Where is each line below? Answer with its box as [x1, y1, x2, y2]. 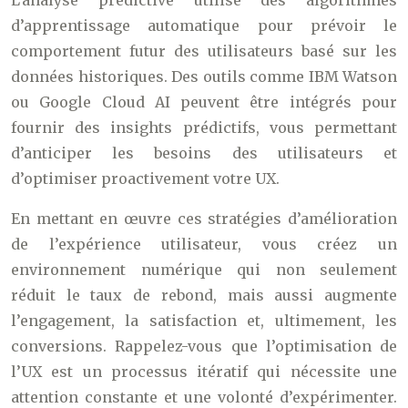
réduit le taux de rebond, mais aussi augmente [11, 286, 397, 305]
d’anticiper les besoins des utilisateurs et [11, 144, 397, 163]
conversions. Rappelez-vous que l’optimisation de [11, 337, 397, 356]
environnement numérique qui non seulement [11, 260, 397, 280]
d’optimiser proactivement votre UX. [11, 169, 280, 189]
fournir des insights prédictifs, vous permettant [11, 118, 397, 138]
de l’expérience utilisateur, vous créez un [11, 235, 397, 254]
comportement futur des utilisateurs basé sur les [11, 42, 397, 61]
